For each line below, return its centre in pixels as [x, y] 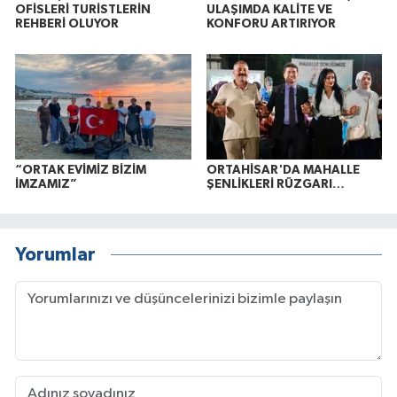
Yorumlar [55, 255]
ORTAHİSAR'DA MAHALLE [283, 170]
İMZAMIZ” [46, 184]
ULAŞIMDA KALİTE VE [269, 10]
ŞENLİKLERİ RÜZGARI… [275, 184]
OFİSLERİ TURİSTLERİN [83, 10]
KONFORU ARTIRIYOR [271, 24]
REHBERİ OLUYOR [67, 24]
